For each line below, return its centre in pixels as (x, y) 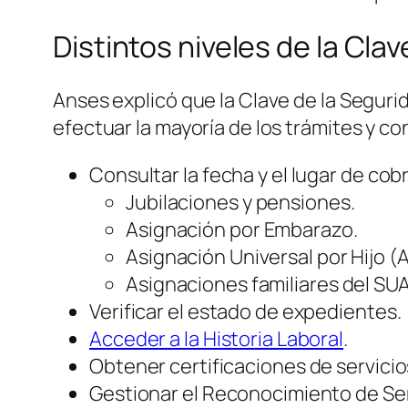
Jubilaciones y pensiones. (240, 203)
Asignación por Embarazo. (242, 230)
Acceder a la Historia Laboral (217, 339)
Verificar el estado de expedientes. (245, 312)
